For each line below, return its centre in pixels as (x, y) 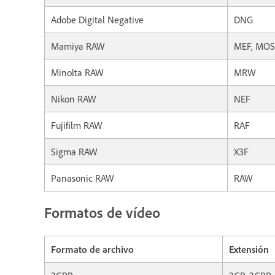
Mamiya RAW (78, 46)
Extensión (249, 250)
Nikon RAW (74, 99)
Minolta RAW (77, 73)
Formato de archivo (92, 250)
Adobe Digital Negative (97, 20)
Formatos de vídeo (102, 213)
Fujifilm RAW (77, 126)
